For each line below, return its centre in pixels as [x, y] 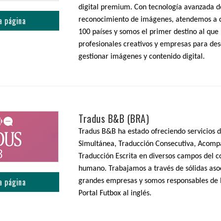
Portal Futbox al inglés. [115, 193]
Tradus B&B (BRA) [114, 118]
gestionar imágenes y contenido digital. [142, 57]
